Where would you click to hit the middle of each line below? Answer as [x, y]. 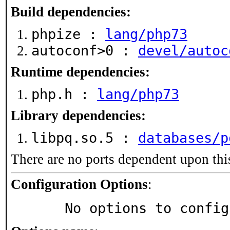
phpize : [68, 34]
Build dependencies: [71, 12]
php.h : [64, 94]
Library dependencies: [78, 116]
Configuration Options [79, 184]
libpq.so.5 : [85, 138]
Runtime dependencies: [80, 72]
